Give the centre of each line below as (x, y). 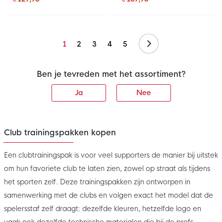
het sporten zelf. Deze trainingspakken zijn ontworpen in (97, 182)
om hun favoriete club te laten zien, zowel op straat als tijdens (107, 168)
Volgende (169, 43)
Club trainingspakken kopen (60, 132)
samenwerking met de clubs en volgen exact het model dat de (109, 195)
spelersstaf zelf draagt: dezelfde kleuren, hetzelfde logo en (103, 208)
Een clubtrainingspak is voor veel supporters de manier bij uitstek (111, 155)
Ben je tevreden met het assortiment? (111, 74)
